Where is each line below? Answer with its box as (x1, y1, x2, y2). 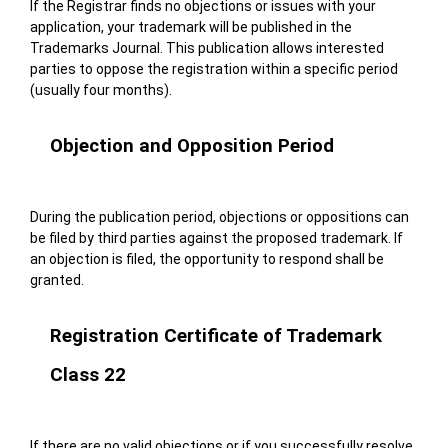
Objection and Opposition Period (49, 135, 334, 158)
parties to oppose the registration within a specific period (29, 61, 398, 78)
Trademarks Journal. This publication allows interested (29, 40, 384, 57)
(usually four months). (29, 82, 172, 99)
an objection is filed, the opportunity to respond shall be (29, 251, 384, 268)
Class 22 (49, 364, 126, 387)
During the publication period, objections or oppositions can (29, 209, 409, 226)
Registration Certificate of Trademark (49, 325, 382, 348)
